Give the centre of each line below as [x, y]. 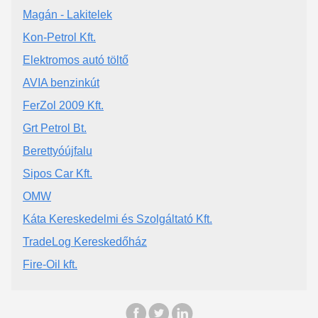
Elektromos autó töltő [76, 60]
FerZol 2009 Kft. [63, 105]
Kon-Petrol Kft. [59, 37]
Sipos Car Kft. [57, 173]
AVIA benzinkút [61, 82]
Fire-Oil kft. [50, 264]
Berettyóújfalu [57, 150]
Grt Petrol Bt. [55, 128]
